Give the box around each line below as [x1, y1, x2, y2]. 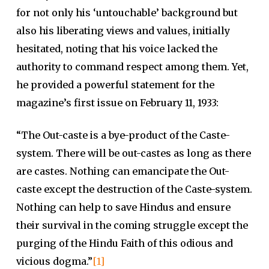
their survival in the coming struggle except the [16, 219, 248, 231]
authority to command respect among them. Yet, [16, 61, 249, 73]
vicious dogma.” [16, 255, 92, 267]
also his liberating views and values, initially [16, 25, 230, 37]
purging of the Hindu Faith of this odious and [16, 237, 233, 249]
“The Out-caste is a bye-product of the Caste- [16, 129, 230, 141]
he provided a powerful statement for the [16, 79, 214, 91]
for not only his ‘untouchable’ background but [16, 7, 238, 19]
